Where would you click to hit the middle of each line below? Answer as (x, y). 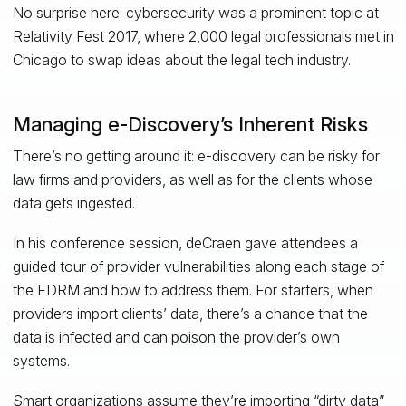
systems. (41, 360)
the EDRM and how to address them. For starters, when (193, 290)
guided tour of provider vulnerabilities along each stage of (198, 266)
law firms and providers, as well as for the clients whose (192, 179)
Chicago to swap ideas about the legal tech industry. (181, 59)
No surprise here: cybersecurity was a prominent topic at (195, 12)
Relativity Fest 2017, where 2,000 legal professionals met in (203, 36)
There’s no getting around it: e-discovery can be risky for (196, 155)
